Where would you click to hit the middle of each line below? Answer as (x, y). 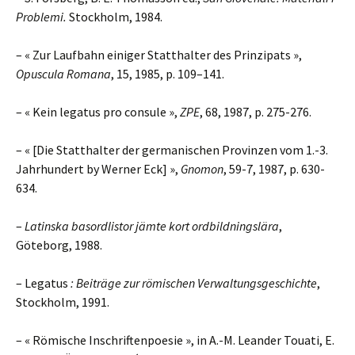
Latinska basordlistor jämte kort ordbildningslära (152, 226)
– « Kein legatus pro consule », (98, 112)
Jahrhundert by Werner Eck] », (98, 169)
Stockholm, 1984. (115, 17)
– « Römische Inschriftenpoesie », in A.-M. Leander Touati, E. (175, 340)
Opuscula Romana (63, 74)
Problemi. (41, 17)
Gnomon (202, 169)
